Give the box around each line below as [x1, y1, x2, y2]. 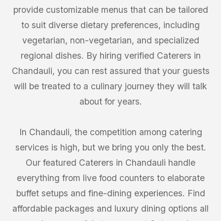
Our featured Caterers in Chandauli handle [26, 157, 195, 168]
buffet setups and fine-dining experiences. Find [16, 188, 205, 198]
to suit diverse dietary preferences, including [21, 20, 200, 30]
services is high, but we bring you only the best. [15, 142, 206, 152]
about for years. [79, 96, 142, 107]
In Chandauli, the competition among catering [19, 127, 202, 137]
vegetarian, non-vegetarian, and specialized [22, 35, 199, 45]
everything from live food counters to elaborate [16, 173, 205, 183]
